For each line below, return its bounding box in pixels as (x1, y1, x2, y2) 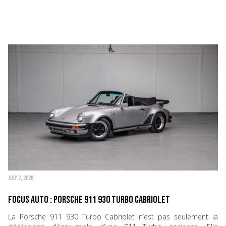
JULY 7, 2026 (8, 175, 34, 183)
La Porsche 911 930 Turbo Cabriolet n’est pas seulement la (8, 212, 218, 222)
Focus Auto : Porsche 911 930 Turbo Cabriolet (8, 194, 170, 206)
